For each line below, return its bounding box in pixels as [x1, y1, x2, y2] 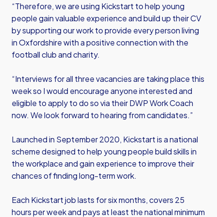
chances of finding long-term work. [12, 170, 137, 181]
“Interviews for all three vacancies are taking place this [12, 74, 204, 84]
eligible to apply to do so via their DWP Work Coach [12, 98, 193, 108]
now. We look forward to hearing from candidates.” [12, 110, 193, 120]
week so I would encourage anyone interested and [12, 86, 192, 96]
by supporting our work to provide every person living [12, 25, 199, 35]
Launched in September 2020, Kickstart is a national [12, 134, 198, 144]
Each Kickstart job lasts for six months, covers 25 [12, 195, 185, 205]
